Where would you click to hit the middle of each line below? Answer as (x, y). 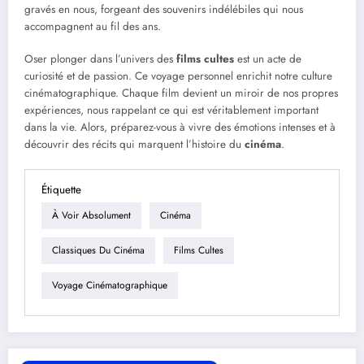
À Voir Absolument (91, 216)
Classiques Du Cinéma (98, 251)
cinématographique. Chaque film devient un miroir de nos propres (181, 93)
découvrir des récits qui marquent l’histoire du (134, 145)
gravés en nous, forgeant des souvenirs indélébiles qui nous (164, 10)
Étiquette (61, 189)
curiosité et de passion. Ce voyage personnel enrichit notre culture (178, 76)
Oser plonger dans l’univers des (100, 59)
